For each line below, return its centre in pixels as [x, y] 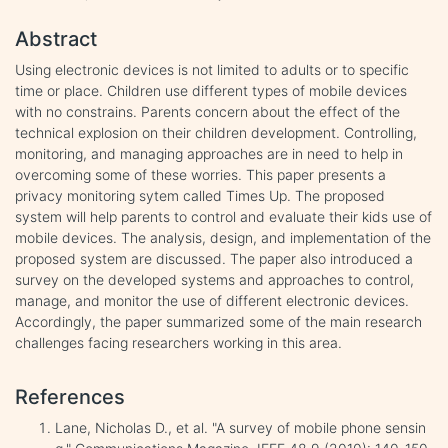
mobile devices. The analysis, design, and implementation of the [223, 237]
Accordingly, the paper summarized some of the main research [218, 321]
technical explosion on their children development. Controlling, [216, 132]
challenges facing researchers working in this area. [178, 342]
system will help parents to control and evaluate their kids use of [223, 216]
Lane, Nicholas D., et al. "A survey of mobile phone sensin [240, 427]
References [70, 396]
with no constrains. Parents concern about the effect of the [207, 111]
